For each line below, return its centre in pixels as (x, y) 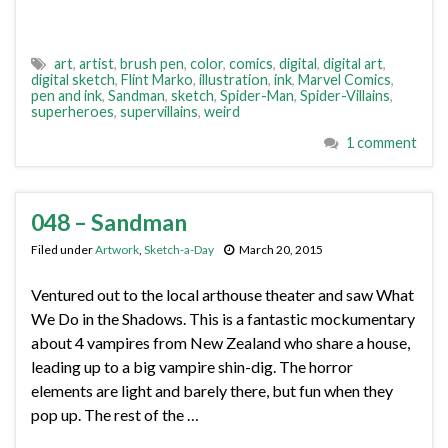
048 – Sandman (109, 222)
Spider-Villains (345, 95)
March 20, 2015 (281, 249)
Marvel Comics (344, 79)
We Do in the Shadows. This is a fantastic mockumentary (223, 318)
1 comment (381, 142)
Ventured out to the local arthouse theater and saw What (222, 294)
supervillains (159, 111)
